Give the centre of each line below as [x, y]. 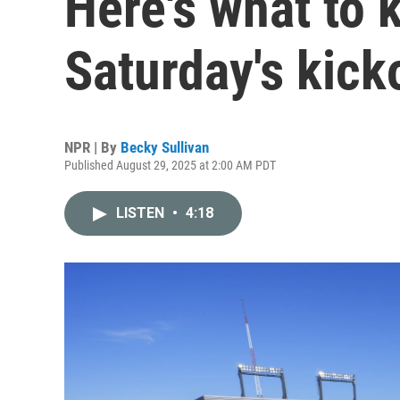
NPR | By [92, 147]
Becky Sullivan [165, 147]
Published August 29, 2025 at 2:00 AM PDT [170, 165]
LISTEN [142, 213]
